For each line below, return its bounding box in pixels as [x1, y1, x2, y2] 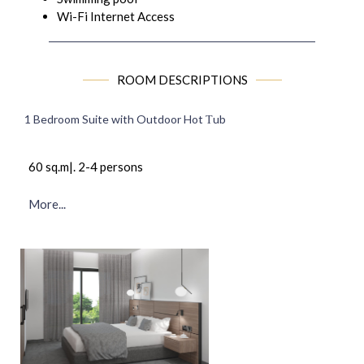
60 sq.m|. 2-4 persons [28, 158, 143, 174]
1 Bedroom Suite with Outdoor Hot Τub [24, 111, 226, 126]
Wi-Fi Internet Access [57, 8, 175, 24]
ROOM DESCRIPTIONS [116, 71, 248, 87]
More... [28, 196, 66, 211]
